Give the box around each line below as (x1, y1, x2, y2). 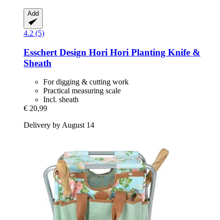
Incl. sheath (43, 95, 79, 104)
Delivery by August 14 (24, 121, 94, 130)
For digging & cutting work (43, 78, 129, 86)
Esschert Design (24, 47, 86, 57)
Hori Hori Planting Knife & (86, 47, 200, 57)
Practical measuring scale (43, 86, 121, 95)
